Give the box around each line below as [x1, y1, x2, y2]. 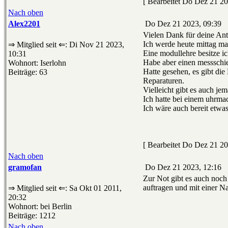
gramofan [8, 163, 42, 172]
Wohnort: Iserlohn [8, 59, 66, 68]
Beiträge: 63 [8, 68, 47, 77]
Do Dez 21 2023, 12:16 [143, 163, 221, 172]
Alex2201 [8, 19, 40, 28]
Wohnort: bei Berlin [8, 202, 72, 211]
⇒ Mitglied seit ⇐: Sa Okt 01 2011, [8, 184, 122, 193]
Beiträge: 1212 [8, 211, 55, 220]
